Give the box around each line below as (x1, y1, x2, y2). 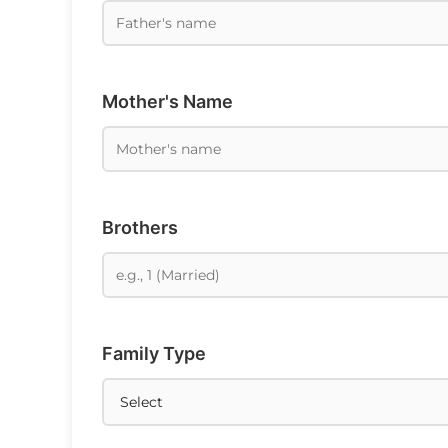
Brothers (102, 216, 178, 238)
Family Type (102, 342, 206, 364)
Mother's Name (102, 90, 233, 112)
